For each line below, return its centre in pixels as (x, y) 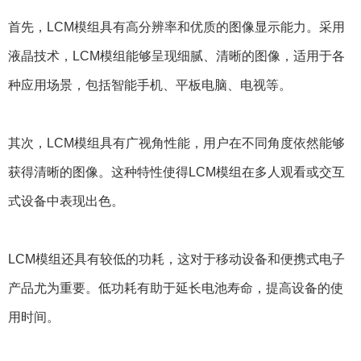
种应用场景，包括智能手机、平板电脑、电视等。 (150, 85)
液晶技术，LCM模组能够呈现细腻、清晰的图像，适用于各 (176, 56)
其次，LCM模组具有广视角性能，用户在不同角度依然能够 (176, 143)
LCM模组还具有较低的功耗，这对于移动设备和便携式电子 (176, 259)
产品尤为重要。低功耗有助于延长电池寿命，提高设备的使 (176, 288)
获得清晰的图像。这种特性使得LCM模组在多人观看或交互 (176, 172)
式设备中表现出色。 (66, 201)
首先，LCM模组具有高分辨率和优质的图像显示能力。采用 (176, 27)
